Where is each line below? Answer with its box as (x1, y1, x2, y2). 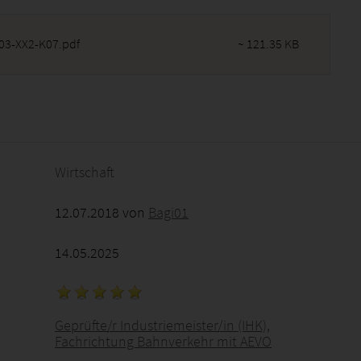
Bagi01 (148, 203, 189, 222)
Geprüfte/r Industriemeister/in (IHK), (55, 316, 270, 334)
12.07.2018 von (55, 203, 148, 222)
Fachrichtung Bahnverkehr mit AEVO (55, 332, 272, 351)
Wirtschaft (55, 163, 114, 181)
